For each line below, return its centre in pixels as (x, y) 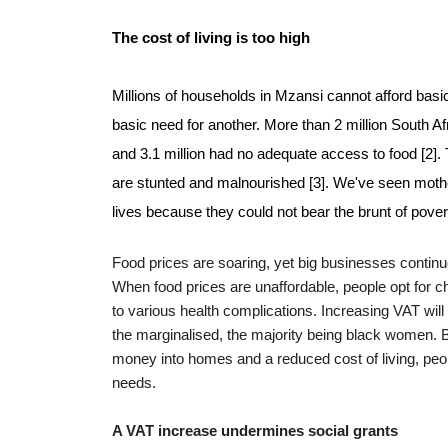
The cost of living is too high (211, 37)
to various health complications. (216, 310)
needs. (134, 382)
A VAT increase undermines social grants (255, 430)
